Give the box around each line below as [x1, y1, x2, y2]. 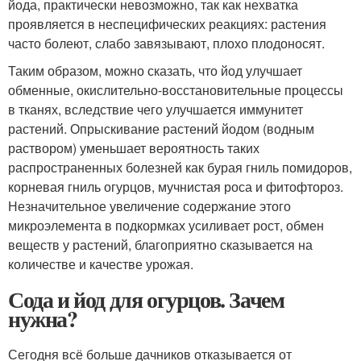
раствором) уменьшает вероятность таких [8, 138, 259, 157]
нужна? [8, 301, 77, 335]
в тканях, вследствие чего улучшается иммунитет [8, 99, 303, 118]
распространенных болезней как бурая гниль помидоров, [8, 157, 352, 176]
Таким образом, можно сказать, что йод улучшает [8, 60, 302, 80]
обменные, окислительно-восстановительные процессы [8, 80, 343, 99]
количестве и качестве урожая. [8, 254, 193, 273]
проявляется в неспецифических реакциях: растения [8, 14, 326, 33]
